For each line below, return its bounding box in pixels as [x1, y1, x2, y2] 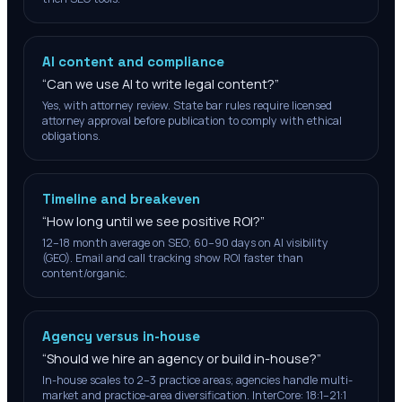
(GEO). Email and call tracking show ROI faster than [42, 250, 303, 266]
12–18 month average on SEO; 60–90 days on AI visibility [42, 235, 328, 250]
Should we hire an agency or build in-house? [47, 350, 317, 367]
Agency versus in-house [42, 328, 200, 345]
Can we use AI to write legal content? [47, 75, 275, 92]
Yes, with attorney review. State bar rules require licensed [42, 98, 332, 113]
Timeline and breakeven [42, 190, 200, 207]
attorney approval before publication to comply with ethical [42, 113, 342, 128]
